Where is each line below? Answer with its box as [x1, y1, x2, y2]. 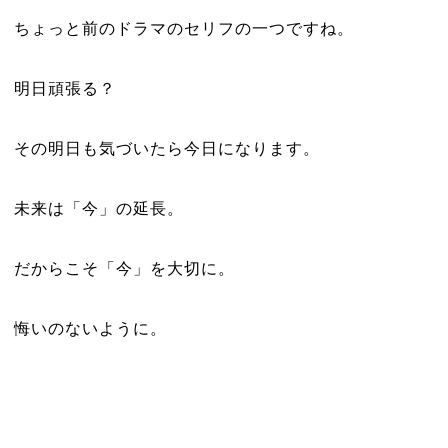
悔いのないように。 [13, 320, 167, 337]
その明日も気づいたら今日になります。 [13, 140, 320, 157]
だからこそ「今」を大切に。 [13, 260, 235, 277]
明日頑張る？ [13, 80, 116, 97]
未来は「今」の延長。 [13, 200, 184, 217]
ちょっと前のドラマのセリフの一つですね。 [13, 20, 354, 37]
